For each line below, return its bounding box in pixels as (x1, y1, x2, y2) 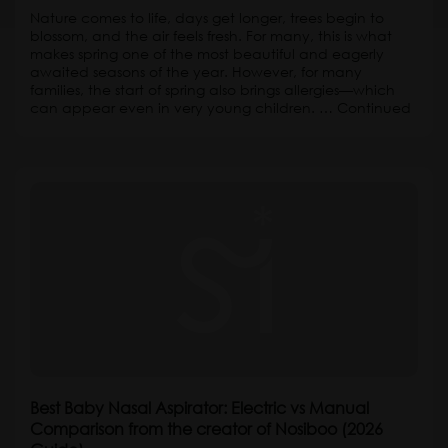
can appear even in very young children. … (30, 98, 337, 117)
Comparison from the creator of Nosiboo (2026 (30, 418, 383, 439)
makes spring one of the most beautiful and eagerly (30, 44, 384, 63)
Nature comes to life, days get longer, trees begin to (30, 8, 384, 27)
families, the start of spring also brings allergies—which (30, 80, 395, 99)
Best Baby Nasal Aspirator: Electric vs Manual (30, 397, 369, 418)
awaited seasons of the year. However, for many (30, 62, 362, 81)
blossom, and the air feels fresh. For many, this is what (30, 26, 392, 45)
